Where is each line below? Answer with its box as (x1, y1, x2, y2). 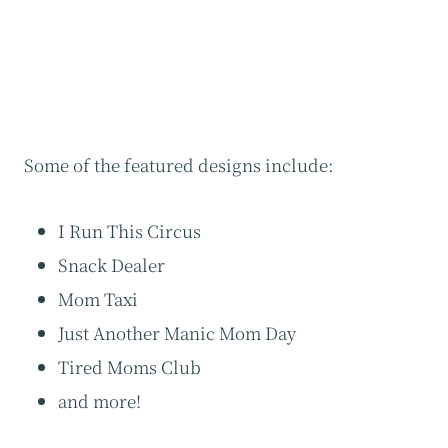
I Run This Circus (58, 218, 201, 244)
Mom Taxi (58, 286, 138, 312)
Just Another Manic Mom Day (58, 320, 296, 346)
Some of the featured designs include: (24, 152, 334, 178)
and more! (58, 388, 141, 414)
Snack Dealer (58, 252, 165, 278)
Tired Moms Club (58, 354, 201, 380)
